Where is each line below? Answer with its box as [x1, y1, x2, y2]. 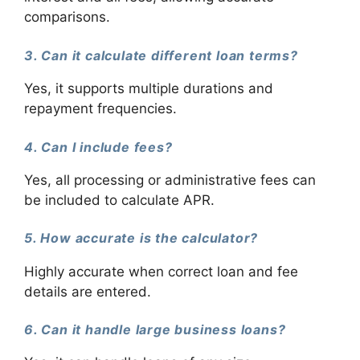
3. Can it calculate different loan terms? [24, 47, 298, 63]
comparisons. [24, 9, 110, 26]
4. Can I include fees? [24, 138, 173, 155]
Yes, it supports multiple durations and [24, 80, 273, 97]
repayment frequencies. [24, 100, 177, 117]
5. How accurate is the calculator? [24, 230, 259, 247]
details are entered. [24, 283, 151, 300]
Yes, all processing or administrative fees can [24, 171, 316, 188]
